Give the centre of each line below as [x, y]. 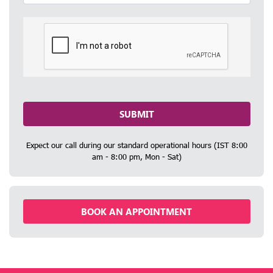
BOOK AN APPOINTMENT [136, 212]
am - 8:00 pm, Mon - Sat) [136, 157]
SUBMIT [136, 114]
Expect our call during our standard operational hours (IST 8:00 [136, 145]
